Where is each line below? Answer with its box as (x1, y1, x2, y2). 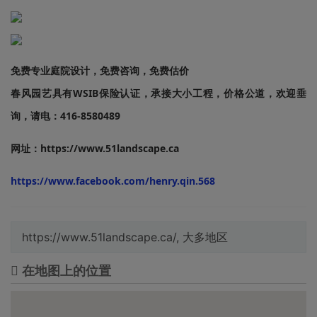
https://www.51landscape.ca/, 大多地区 (22, 230, 228, 245)
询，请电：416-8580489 (11, 109, 120, 123)
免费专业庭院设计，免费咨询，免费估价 (11, 64, 189, 78)
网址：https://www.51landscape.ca (11, 142, 179, 156)
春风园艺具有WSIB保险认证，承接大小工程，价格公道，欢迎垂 (11, 86, 306, 100)
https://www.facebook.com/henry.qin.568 (11, 174, 215, 188)
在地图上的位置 (18, 264, 111, 279)
